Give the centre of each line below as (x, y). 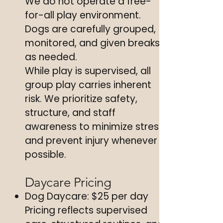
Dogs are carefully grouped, (90, 29)
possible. (46, 155)
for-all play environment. (83, 15)
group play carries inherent (88, 85)
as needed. (51, 57)
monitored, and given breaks (92, 43)
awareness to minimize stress (94, 127)
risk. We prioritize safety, (81, 99)
